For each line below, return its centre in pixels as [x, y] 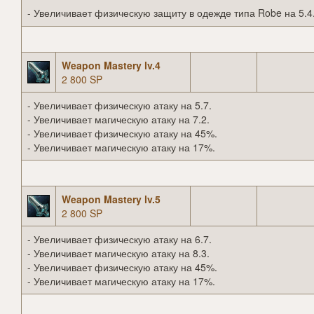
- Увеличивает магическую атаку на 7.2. [118, 120]
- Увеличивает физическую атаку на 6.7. [120, 239]
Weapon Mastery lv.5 [111, 199]
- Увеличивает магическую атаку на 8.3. [118, 253]
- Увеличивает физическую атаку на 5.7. [120, 105]
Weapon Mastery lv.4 [111, 66]
